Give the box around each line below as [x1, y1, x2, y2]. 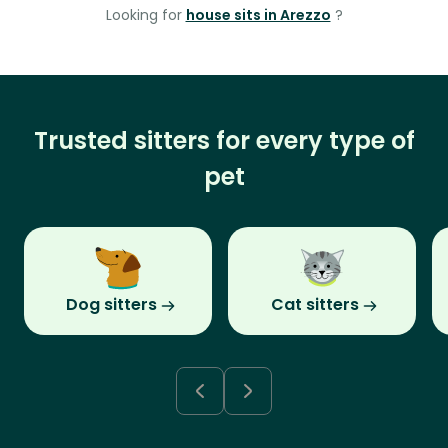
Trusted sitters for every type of [33, 124, 415, 158]
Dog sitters [65, 293, 157, 317]
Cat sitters [271, 293, 359, 317]
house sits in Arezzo [185, 5, 331, 26]
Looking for [105, 5, 186, 26]
